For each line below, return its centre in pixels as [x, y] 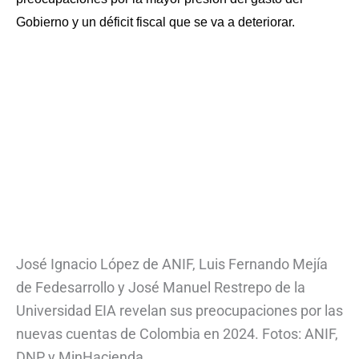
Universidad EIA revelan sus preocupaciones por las [179, 310]
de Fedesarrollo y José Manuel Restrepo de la [161, 287]
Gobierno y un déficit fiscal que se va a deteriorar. [155, 22]
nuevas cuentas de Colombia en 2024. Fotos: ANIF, [177, 333]
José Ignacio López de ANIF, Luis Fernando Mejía [172, 264]
